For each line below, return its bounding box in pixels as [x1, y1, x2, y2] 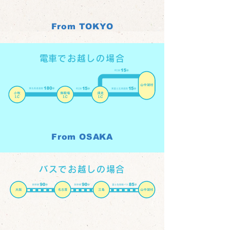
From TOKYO [51, 22, 113, 31]
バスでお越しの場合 [39, 165, 126, 174]
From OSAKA [51, 132, 113, 141]
